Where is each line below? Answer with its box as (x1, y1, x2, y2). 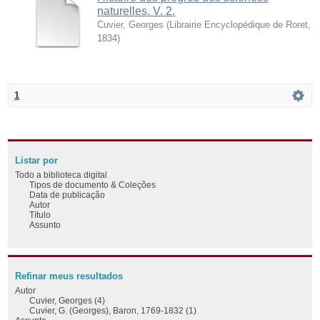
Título (29, 209, 51, 219)
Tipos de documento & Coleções (29, 179, 156, 189)
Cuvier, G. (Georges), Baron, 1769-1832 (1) (29, 305, 197, 315)
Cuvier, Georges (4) (29, 295, 106, 305)
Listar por (15, 155, 59, 166)
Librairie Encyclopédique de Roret (169, 19, 309, 30)
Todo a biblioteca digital (15, 169, 108, 179)
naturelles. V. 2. (97, 4, 176, 17)
